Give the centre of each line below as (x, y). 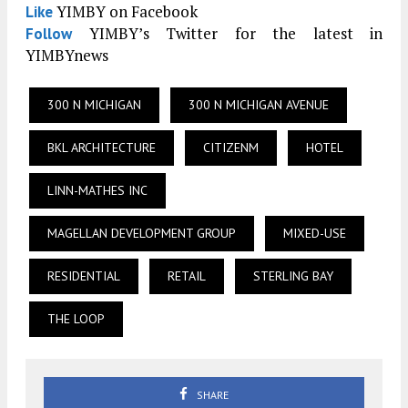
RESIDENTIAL (84, 276)
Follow (49, 34)
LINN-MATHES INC (97, 191)
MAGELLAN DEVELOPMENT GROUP (142, 234)
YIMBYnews (67, 56)
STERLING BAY (293, 276)
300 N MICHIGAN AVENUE (259, 105)
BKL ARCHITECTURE (102, 148)
